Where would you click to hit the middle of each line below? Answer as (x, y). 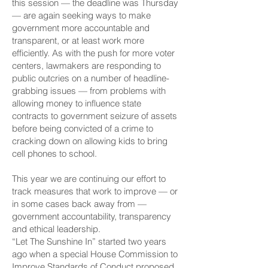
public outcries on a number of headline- (91, 78)
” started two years (129, 241)
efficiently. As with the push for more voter (93, 53)
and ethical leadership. (56, 229)
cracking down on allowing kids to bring (90, 141)
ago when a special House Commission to (95, 254)
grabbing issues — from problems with (89, 91)
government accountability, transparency (92, 216)
